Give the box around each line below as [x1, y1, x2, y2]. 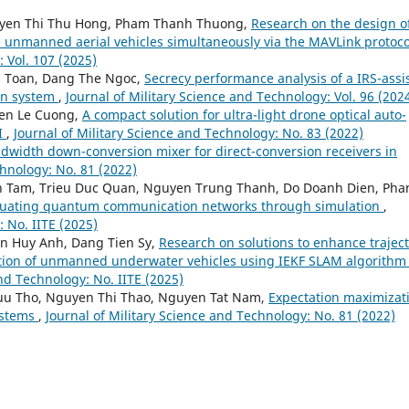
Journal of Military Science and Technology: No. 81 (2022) [46, 307, 395, 325]
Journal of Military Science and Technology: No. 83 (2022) [14, 124, 363, 142]
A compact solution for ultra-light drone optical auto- [82, 106, 406, 124]
